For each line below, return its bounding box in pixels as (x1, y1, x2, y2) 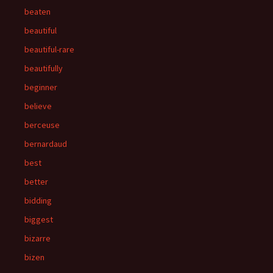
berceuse (24, 119, 60, 130)
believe (24, 101, 52, 112)
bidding (24, 195, 52, 206)
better (24, 176, 48, 187)
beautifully (24, 63, 63, 74)
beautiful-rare (24, 44, 74, 55)
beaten (24, 6, 51, 17)
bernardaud (24, 138, 67, 149)
